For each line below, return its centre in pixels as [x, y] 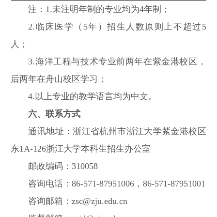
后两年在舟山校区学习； [59, 79]
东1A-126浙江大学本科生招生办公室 [81, 149]
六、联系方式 [54, 114]
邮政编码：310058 [63, 166]
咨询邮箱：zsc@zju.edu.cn [78, 201]
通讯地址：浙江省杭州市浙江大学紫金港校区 [117, 132]
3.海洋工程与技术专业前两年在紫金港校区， [117, 62]
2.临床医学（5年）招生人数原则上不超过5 [117, 27]
